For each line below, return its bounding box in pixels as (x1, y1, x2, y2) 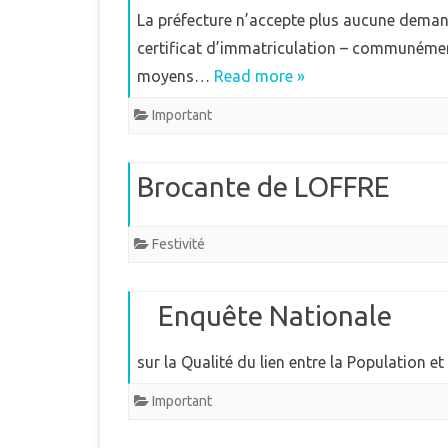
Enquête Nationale (158, 300, 392, 331)
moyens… (137, 67, 214, 85)
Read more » (214, 67, 305, 85)
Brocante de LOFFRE (137, 171, 390, 202)
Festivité (152, 236, 205, 252)
